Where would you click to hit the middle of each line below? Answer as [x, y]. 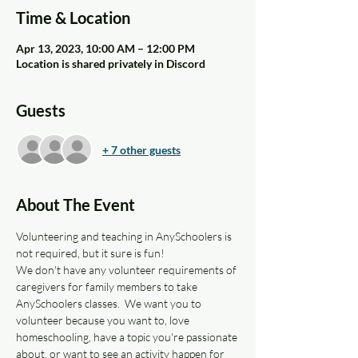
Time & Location [73, 18]
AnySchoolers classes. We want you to [110, 304]
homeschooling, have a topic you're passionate [128, 337]
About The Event [76, 205]
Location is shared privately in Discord [111, 64]
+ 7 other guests [141, 149]
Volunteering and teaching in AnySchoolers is [125, 237]
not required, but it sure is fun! [90, 253]
